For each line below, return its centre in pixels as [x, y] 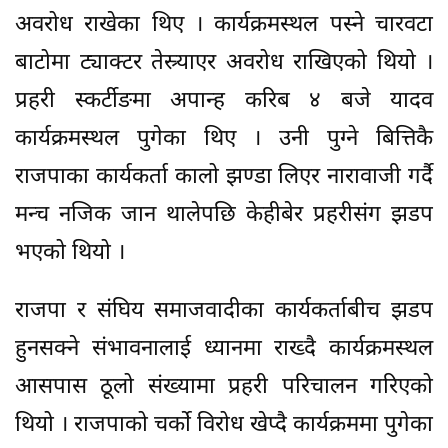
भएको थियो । [70, 254]
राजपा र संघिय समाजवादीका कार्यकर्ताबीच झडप [224, 312]
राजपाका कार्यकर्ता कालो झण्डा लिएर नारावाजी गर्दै [224, 178]
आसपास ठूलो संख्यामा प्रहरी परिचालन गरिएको [224, 388]
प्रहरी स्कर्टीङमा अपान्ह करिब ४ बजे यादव [224, 102]
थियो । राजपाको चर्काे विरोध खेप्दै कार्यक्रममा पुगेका [224, 426]
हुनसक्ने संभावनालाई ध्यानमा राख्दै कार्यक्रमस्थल [224, 350]
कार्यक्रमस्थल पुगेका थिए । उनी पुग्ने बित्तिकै [224, 140]
